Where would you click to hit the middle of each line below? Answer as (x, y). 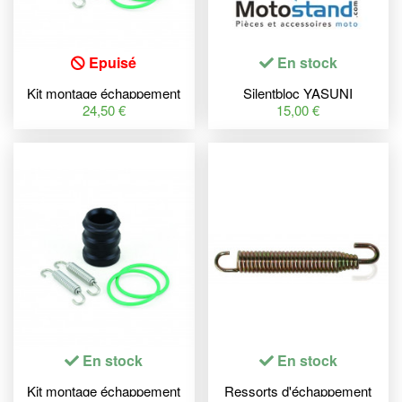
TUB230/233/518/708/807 (298, 109)
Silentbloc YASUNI (298, 93)
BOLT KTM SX (104, 109)
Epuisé (111, 62)
